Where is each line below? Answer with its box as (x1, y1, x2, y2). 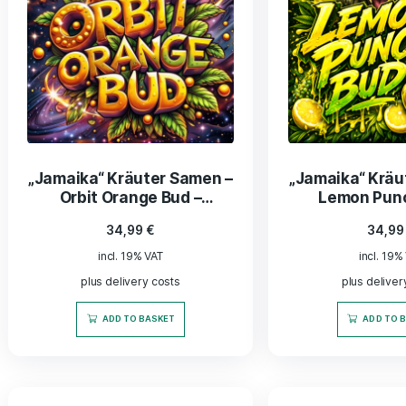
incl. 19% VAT (114, 364, 192, 382)
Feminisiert (103, 315, 204, 337)
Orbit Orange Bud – (70, 293, 237, 315)
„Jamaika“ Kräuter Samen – (33, 270, 275, 293)
